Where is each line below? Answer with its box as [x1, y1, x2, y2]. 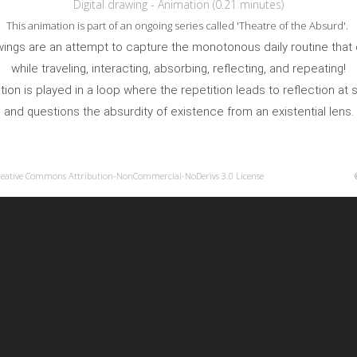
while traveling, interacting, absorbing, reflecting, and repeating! [11, 61, 346, 76]
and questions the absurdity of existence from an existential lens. [3, 104, 354, 120]
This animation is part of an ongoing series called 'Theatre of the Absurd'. [6, 18, 351, 33]
